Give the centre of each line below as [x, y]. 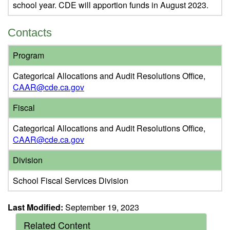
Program [28, 55]
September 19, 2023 [101, 207]
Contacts [30, 33]
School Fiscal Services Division [71, 180]
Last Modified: [35, 207]
